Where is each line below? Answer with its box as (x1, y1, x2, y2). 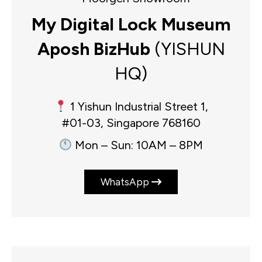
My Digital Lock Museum (32, 13, 230, 36)
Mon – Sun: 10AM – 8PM (72, 138, 204, 153)
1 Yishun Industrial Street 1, (67, 99, 208, 114)
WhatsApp (101, 176, 151, 188)
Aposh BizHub (37, 38, 150, 60)
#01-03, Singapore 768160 (61, 116, 201, 130)
